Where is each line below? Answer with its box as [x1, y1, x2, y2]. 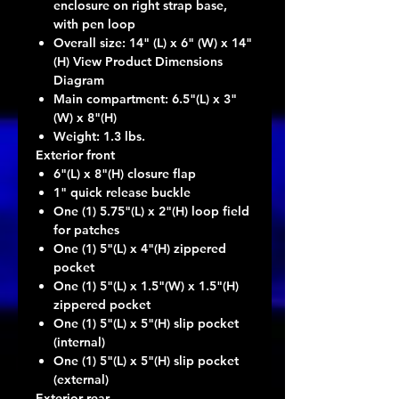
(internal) [53, 333, 105, 350]
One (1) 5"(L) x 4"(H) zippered [53, 240, 226, 256]
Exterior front [36, 146, 115, 163]
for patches [53, 221, 119, 238]
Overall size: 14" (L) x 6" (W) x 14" [53, 34, 252, 51]
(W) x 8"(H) [53, 109, 117, 126]
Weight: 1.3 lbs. [53, 127, 149, 144]
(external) [53, 370, 109, 387]
